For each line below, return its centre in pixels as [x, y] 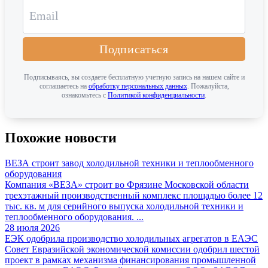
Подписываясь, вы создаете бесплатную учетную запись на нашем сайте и [134, 77]
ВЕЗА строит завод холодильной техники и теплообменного [129, 163]
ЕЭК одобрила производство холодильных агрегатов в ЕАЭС [131, 239]
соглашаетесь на [64, 86]
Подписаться [134, 49]
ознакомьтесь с [85, 95]
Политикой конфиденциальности [156, 95]
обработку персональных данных [138, 86]
